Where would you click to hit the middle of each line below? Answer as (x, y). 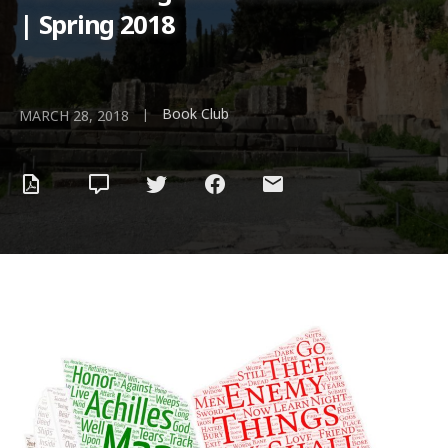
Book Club (195, 114)
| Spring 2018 (97, 25)
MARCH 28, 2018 (74, 115)
